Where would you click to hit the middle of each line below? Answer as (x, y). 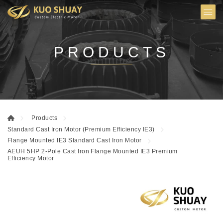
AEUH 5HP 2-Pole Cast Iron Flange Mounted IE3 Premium (93, 152)
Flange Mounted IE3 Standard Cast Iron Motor (75, 141)
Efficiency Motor (31, 159)
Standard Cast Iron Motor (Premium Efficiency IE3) (81, 129)
